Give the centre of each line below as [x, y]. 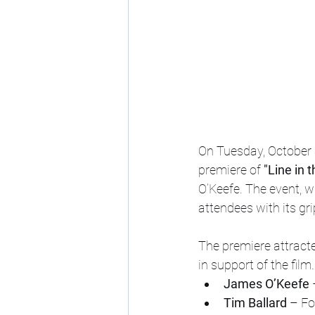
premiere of [231, 170]
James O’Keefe [266, 284]
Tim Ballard [255, 303]
